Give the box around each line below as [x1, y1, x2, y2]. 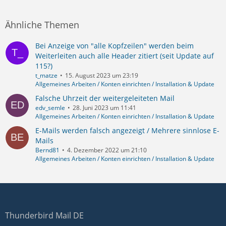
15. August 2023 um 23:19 [65, 71, 138, 80]
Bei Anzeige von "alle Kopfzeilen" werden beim [35, 40, 194, 50]
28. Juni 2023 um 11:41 [73, 103, 136, 112]
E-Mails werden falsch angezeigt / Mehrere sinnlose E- [35, 125, 219, 135]
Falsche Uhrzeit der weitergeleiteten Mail [35, 93, 175, 103]
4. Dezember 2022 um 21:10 [67, 145, 147, 154]
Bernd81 [35, 145, 60, 154]
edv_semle [35, 103, 65, 112]
